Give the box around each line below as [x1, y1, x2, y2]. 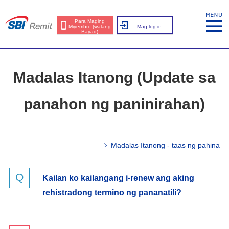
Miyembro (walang [68, 24, 111, 29]
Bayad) [81, 29, 98, 34]
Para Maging [75, 18, 105, 24]
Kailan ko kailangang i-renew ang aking [42, 174, 194, 182]
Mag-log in [136, 24, 162, 29]
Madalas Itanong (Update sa [13, 69, 216, 86]
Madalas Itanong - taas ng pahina [111, 141, 220, 149]
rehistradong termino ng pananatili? [42, 188, 181, 197]
